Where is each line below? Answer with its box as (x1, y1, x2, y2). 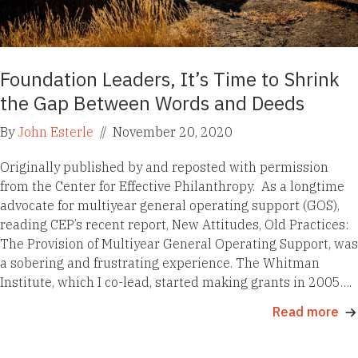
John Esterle (18, 124, 93, 141)
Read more (272, 304, 339, 320)
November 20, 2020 (109, 124, 233, 141)
